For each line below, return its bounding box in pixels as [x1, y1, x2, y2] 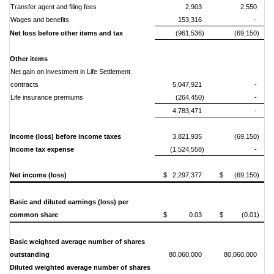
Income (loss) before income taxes [10, 133, 121, 140]
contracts [10, 81, 39, 88]
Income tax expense [10, 146, 74, 153]
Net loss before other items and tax [10, 29, 123, 37]
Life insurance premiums [10, 94, 83, 101]
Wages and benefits [10, 16, 69, 23]
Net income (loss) [10, 171, 67, 179]
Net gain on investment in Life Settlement [10, 68, 130, 75]
